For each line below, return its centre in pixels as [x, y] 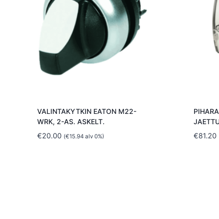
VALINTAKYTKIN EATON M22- [87, 111]
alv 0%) [94, 136]
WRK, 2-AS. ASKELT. [71, 121]
